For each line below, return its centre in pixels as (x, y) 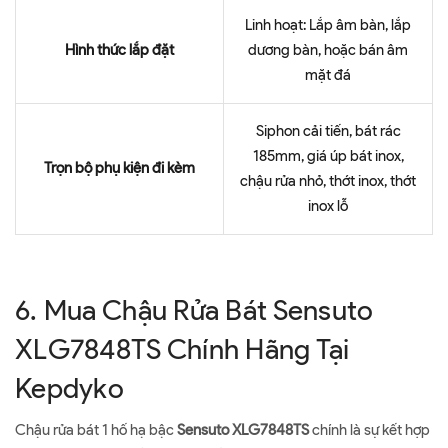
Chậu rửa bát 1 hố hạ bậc (96, 430)
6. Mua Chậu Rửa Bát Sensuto (194, 310)
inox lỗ (328, 206)
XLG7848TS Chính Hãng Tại (182, 349)
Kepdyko (69, 388)
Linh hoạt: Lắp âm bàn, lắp (328, 25)
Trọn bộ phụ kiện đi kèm (119, 168)
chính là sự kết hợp (369, 430)
